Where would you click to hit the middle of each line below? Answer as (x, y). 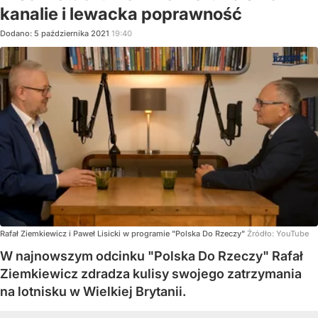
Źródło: (262, 233)
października (65, 33)
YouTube (292, 233)
